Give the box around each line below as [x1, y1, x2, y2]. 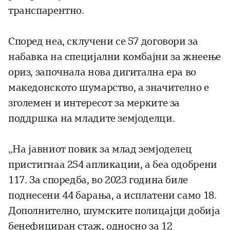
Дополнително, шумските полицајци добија [8, 205, 220, 217]
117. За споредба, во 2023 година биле [8, 174, 188, 186]
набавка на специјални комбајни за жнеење [8, 51, 221, 63]
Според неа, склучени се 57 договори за [8, 35, 198, 48]
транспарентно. [8, 5, 84, 17]
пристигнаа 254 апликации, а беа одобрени [8, 159, 217, 171]
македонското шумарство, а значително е [8, 82, 209, 94]
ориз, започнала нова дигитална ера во [8, 66, 196, 79]
